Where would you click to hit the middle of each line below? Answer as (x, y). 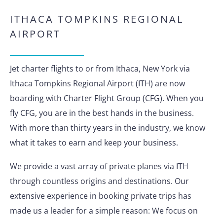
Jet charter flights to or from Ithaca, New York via (100, 69)
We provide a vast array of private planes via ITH (99, 166)
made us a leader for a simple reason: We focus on (104, 211)
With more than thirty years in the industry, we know (108, 128)
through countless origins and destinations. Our (99, 181)
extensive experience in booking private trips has (101, 196)
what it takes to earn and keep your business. (94, 143)
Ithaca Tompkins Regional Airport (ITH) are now (97, 83)
